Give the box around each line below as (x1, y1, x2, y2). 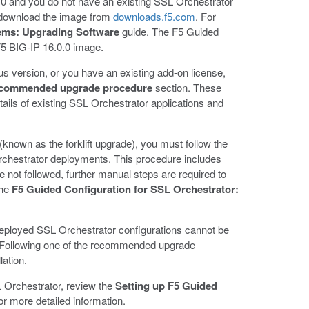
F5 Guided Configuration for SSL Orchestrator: (12, 181, 239, 197)
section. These (152, 79, 221, 94)
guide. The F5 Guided (119, 23, 219, 39)
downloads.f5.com (113, 8, 195, 23)
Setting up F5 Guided (115, 277, 217, 293)
